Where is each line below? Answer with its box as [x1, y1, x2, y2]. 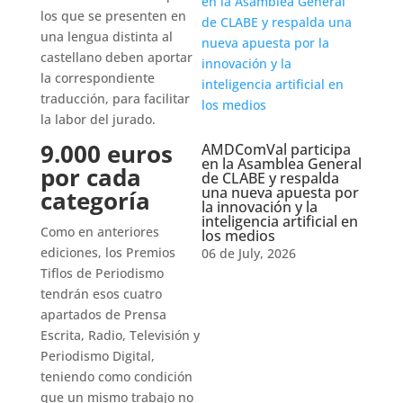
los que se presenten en [40, 7, 186, 24]
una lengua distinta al [40, 28, 173, 45]
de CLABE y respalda [201, 168, 339, 188]
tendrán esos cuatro [40, 285, 162, 302]
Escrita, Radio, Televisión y [40, 327, 200, 344]
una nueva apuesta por [201, 183, 359, 202]
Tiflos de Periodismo [40, 264, 164, 282]
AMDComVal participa [201, 139, 351, 159]
